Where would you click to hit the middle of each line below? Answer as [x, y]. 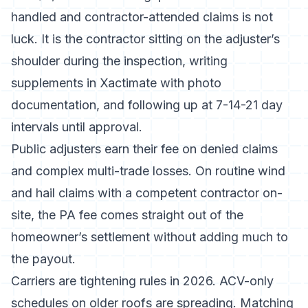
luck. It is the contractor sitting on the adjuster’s [145, 39]
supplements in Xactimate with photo [116, 83]
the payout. [43, 259]
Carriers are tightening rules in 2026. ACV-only [142, 281]
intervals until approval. [77, 127]
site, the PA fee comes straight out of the [127, 215]
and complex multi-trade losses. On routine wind [148, 171]
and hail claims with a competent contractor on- [147, 193]
